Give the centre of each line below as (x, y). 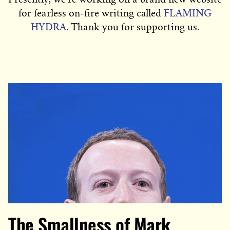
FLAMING (188, 13)
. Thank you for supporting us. (133, 27)
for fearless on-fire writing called (91, 13)
